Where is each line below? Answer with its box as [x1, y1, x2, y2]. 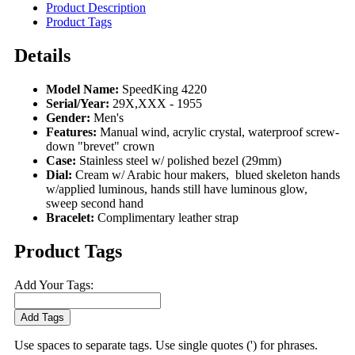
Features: [46, 125, 97, 139]
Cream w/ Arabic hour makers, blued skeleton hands [75, 168, 340, 182]
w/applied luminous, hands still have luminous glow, [46, 182, 307, 197]
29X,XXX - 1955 [113, 97, 202, 111]
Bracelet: [46, 211, 94, 225]
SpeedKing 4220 [122, 82, 207, 97]
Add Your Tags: [14, 278, 94, 292]
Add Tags [21, 311, 64, 324]
